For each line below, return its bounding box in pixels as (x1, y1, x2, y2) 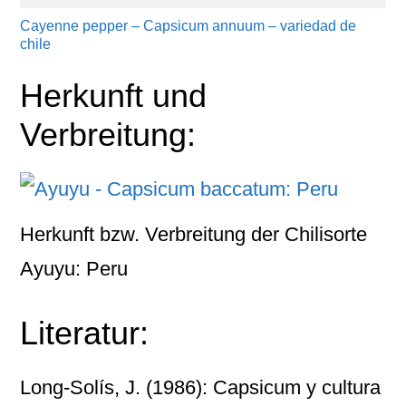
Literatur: (20, 314, 150, 352)
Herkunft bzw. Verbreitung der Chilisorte (20, 223, 368, 246)
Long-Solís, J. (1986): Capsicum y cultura (20, 376, 382, 399)
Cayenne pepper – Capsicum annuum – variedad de (20, 18, 357, 34)
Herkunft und (20, 77, 208, 114)
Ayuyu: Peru (20, 257, 129, 280)
